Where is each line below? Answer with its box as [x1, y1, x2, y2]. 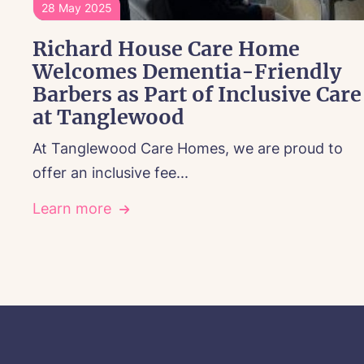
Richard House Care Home [32, 36, 300, 63]
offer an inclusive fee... [32, 164, 188, 182]
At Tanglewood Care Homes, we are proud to [32, 140, 343, 158]
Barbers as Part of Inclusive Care [32, 81, 362, 108]
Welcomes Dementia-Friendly [32, 58, 341, 85]
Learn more [32, 200, 111, 218]
